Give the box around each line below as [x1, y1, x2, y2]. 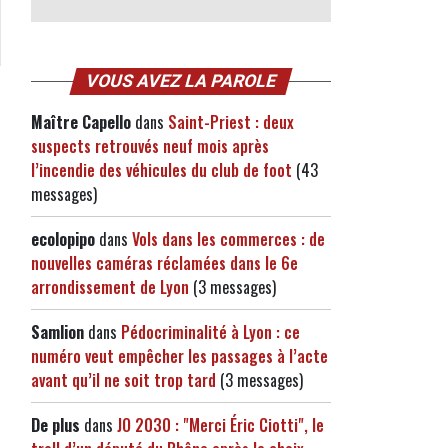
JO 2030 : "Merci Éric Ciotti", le [117, 413, 324, 437]
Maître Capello [31, 110, 131, 134]
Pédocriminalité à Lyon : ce [121, 320, 300, 344]
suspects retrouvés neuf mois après [31, 134, 269, 158]
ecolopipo [31, 227, 95, 251]
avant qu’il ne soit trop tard [31, 368, 216, 392]
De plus [31, 413, 80, 437]
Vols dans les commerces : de [132, 227, 325, 251]
